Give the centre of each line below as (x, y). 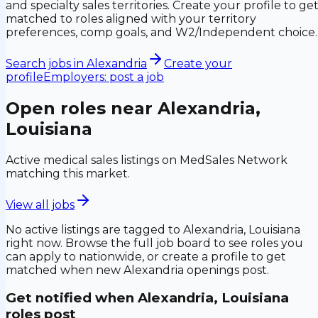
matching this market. (68, 173)
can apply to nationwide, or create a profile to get (146, 256)
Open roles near (82, 108)
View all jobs (40, 204)
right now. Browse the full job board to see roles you (154, 243)
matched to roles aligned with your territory (131, 18)
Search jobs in (46, 63)
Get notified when (72, 298)
